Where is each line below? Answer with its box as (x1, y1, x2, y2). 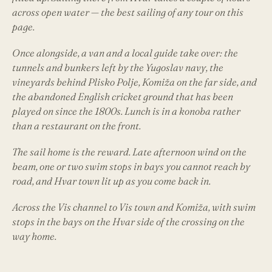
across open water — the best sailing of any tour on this (12, 6, 243, 19)
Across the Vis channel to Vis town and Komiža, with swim (12, 201, 256, 214)
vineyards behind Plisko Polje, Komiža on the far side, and (12, 76, 257, 89)
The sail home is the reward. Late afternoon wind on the (12, 146, 246, 158)
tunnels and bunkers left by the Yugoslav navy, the (12, 61, 223, 74)
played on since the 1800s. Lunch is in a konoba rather (12, 105, 240, 118)
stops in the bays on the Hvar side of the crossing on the (12, 216, 245, 228)
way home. (12, 230, 56, 243)
